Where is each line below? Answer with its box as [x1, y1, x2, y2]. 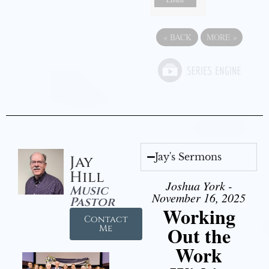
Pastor [69, 193, 115, 210]
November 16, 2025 [152, 189, 246, 205]
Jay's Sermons [155, 150, 222, 163]
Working [162, 202, 235, 231]
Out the [167, 221, 231, 250]
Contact [83, 213, 128, 226]
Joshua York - [165, 177, 232, 193]
